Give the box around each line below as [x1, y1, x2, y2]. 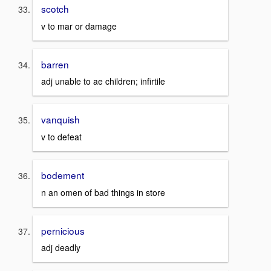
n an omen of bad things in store [41, 186, 165, 198]
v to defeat [41, 131, 82, 143]
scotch [41, 2, 69, 15]
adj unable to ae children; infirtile [41, 75, 165, 88]
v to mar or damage [41, 19, 117, 32]
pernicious [41, 223, 85, 237]
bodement [41, 168, 84, 182]
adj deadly [41, 241, 80, 254]
